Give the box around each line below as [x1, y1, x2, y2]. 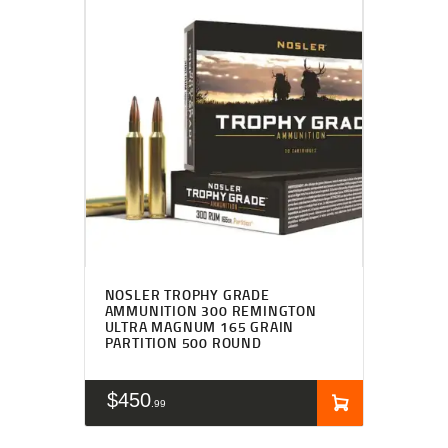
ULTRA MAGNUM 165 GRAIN [104, 316, 295, 336]
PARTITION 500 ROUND [104, 332, 262, 352]
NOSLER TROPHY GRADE [104, 284, 270, 304]
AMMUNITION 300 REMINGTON [104, 300, 317, 320]
